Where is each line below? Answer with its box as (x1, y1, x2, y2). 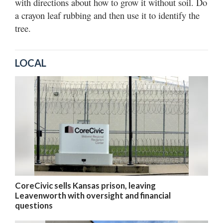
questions (15, 200, 53, 211)
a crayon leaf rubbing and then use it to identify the (15, 9, 200, 21)
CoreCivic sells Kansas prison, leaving (15, 180, 156, 191)
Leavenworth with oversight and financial (15, 190, 171, 201)
